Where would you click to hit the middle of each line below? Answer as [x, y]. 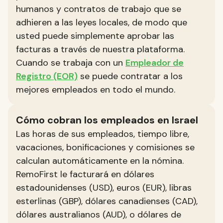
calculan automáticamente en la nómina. [100, 161]
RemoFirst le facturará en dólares [85, 174]
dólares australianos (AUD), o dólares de [99, 215]
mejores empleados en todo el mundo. [96, 90]
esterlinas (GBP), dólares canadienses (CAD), [107, 201]
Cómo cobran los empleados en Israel [107, 120]
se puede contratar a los [130, 76]
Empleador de [155, 63]
